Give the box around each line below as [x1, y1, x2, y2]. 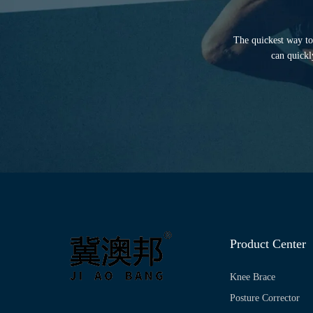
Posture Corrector [230, 293, 300, 304]
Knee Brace [230, 272, 276, 283]
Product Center [230, 237, 307, 252]
